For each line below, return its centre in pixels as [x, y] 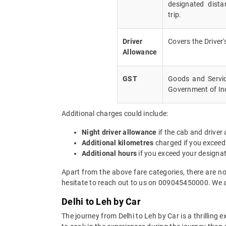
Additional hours [109, 153]
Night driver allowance [119, 132]
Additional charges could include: [115, 113]
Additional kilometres [118, 143]
